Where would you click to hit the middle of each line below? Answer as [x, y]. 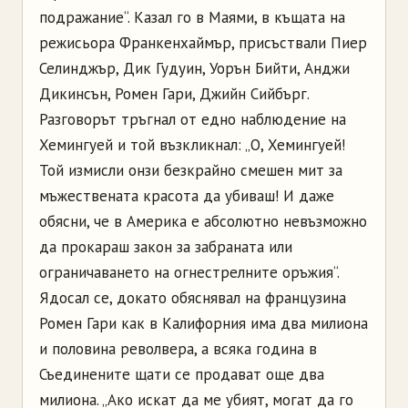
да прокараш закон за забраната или [166, 246]
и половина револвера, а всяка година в [178, 348]
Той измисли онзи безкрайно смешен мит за [191, 170]
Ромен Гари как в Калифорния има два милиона [204, 323]
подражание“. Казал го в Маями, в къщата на [192, 17]
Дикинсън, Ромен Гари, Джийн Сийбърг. [174, 93]
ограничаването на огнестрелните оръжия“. [189, 272]
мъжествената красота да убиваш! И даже [187, 195]
